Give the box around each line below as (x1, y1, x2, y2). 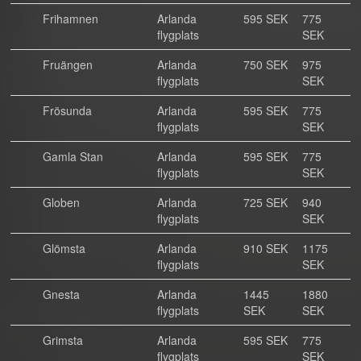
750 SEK (243, 56, 288, 73)
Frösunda (43, 102, 92, 118)
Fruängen (43, 56, 93, 73)
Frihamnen (43, 10, 98, 27)
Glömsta (43, 240, 85, 256)
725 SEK (243, 194, 288, 210)
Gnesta (43, 286, 80, 302)
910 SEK (243, 240, 288, 256)
